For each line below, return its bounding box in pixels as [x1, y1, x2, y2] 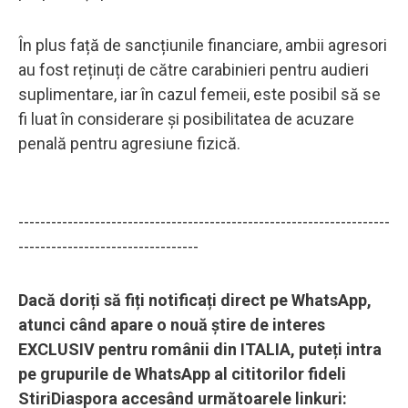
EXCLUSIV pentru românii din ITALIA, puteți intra [18, 339, 382, 359]
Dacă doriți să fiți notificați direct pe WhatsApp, [18, 290, 372, 310]
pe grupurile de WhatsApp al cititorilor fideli [18, 363, 346, 383]
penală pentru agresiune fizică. [18, 133, 240, 153]
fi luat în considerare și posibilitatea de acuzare [18, 108, 354, 128]
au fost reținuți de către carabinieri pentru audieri [18, 59, 369, 79]
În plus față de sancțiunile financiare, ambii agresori [18, 35, 387, 55]
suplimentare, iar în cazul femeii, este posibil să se [18, 84, 381, 104]
